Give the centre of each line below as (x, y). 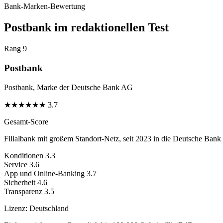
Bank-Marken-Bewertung (45, 6)
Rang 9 (15, 49)
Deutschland (48, 208)
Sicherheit (20, 182)
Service (16, 164)
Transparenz (23, 191)
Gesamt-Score (26, 121)
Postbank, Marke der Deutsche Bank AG (68, 87)
